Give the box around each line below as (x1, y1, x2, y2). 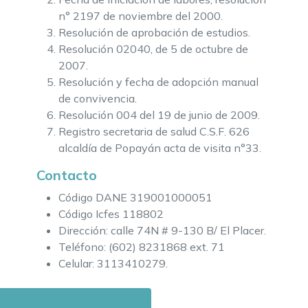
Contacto (36, 166, 97, 184)
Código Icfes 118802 (58, 207, 164, 221)
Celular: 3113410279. (58, 256, 168, 271)
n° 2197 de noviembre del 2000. (58, 9, 223, 23)
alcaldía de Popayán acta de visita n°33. (58, 141, 261, 155)
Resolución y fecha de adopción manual (58, 75, 258, 89)
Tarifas (83, 287, 134, 307)
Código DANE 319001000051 (58, 190, 212, 205)
